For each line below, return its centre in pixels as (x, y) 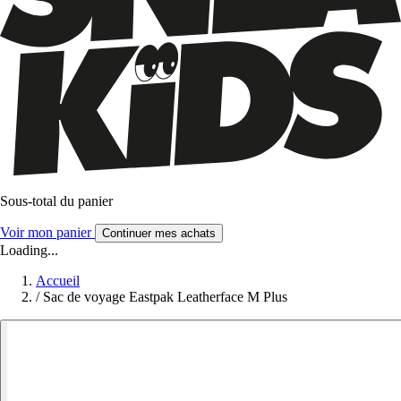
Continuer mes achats (159, 233)
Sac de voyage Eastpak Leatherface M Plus (165, 296)
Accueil (58, 280)
